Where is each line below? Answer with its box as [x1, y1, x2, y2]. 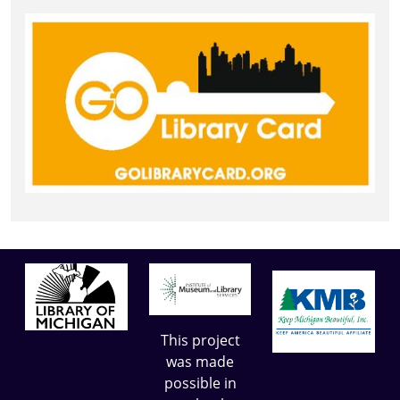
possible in [163, 373, 237, 394]
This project [160, 330, 240, 351]
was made [166, 352, 234, 372]
